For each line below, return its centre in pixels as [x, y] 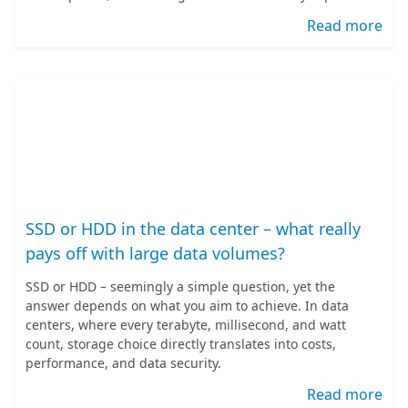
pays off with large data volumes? [155, 253]
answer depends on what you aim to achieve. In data [187, 306]
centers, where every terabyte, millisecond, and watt [186, 325]
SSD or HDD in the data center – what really [193, 229]
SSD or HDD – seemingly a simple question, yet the [180, 286]
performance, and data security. [123, 363]
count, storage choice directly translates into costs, [181, 344]
